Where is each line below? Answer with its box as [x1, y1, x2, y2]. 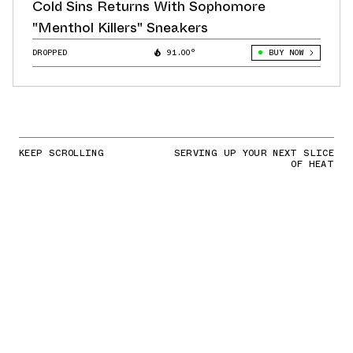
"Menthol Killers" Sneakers [32, 17, 208, 38]
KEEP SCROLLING [19, 145, 105, 160]
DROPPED [32, 46, 68, 58]
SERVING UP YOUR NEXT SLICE [173, 145, 334, 160]
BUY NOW [268, 46, 303, 58]
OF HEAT [291, 156, 334, 171]
